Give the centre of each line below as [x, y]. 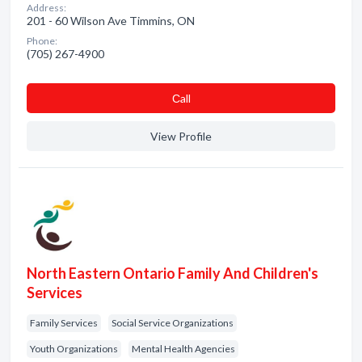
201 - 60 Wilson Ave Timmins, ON [111, 21]
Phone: [42, 41]
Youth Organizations [74, 349]
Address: [46, 8]
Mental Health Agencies [183, 349]
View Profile [181, 136]
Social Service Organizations [173, 323]
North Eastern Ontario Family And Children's [173, 273]
